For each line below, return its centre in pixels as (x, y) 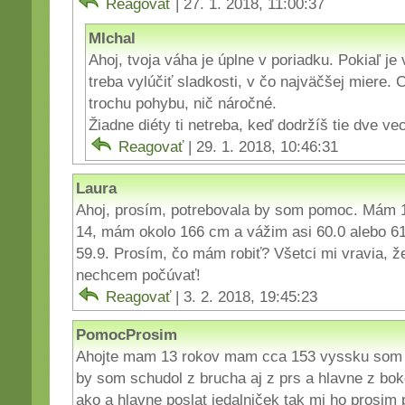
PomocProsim (127, 334)
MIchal (112, 38)
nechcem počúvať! (138, 274)
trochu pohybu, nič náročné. (183, 103)
